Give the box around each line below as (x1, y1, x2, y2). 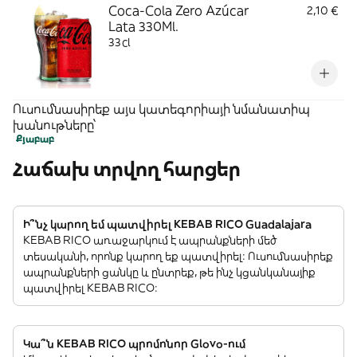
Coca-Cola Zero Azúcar (108, 2, 249, 18)
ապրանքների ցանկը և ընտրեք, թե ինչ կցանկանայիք (23, 265, 316, 279)
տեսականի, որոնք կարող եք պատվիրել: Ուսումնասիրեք (23, 249, 333, 263)
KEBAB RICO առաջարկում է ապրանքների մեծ (23, 233, 277, 247)
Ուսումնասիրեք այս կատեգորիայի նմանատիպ (13, 100, 310, 116)
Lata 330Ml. (108, 18, 178, 34)
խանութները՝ (13, 116, 96, 132)
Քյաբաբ (16, 132, 54, 144)
